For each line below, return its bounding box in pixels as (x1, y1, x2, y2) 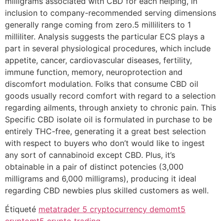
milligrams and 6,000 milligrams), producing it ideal (5, 173, 196, 184)
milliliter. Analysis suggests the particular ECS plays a (5, 31, 205, 41)
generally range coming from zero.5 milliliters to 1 (5, 19, 191, 30)
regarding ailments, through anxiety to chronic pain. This (5, 102, 216, 112)
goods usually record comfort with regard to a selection (5, 90, 216, 101)
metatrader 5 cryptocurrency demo (38, 204, 171, 215)
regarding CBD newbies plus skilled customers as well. (5, 185, 209, 195)
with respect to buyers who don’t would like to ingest (5, 138, 205, 148)
